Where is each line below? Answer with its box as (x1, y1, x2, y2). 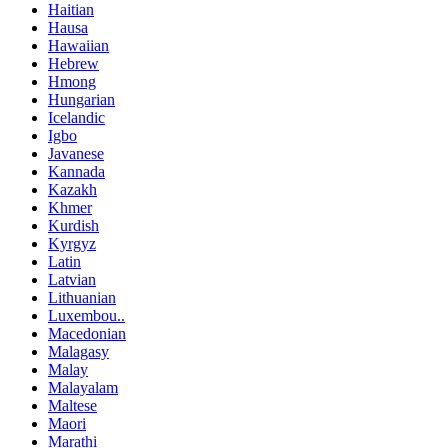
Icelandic (48, 108, 105, 126)
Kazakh (48, 180, 97, 198)
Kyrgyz (48, 234, 96, 252)
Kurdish (48, 216, 99, 234)
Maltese (48, 396, 97, 414)
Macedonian (48, 324, 126, 342)
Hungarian (48, 90, 115, 108)
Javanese (48, 144, 104, 162)
